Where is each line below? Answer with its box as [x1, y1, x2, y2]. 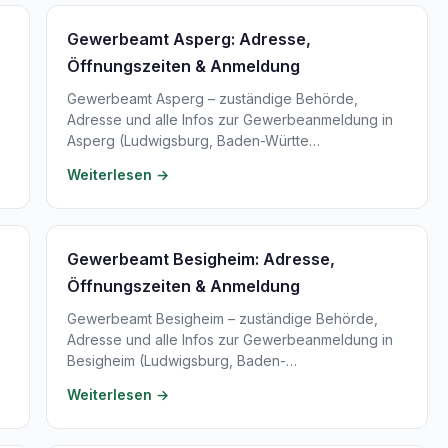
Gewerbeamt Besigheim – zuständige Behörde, [67, 310, 378, 327]
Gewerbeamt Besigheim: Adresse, [67, 249, 335, 269]
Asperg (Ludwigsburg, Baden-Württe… [67, 132, 320, 149]
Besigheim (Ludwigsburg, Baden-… [67, 352, 297, 369]
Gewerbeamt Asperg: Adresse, [67, 29, 311, 49]
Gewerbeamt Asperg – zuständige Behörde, [67, 90, 358, 107]
